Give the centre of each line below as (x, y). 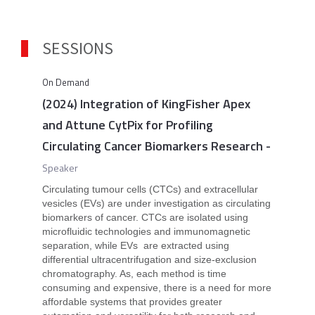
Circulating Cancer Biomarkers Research (152, 146)
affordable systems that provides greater (132, 302)
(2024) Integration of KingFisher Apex (146, 104)
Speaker (60, 168)
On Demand (65, 82)
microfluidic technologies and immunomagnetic (146, 231)
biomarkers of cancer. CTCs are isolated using (145, 217)
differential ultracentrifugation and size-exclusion (149, 259)
